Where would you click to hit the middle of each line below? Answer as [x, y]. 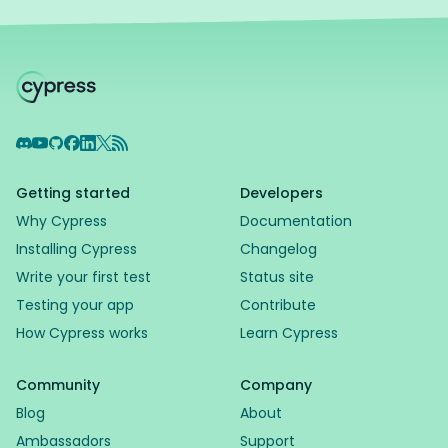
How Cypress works [82, 333]
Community [58, 385]
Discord [45, 145]
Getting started [73, 193]
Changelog [278, 249]
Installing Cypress [76, 249]
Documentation [296, 221]
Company [276, 385]
